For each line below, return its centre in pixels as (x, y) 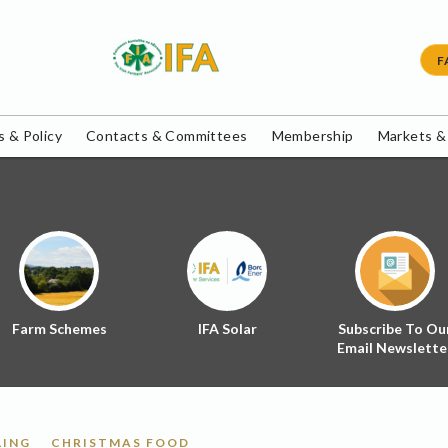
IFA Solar (227, 329)
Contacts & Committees (167, 136)
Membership (312, 136)
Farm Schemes (59, 329)
